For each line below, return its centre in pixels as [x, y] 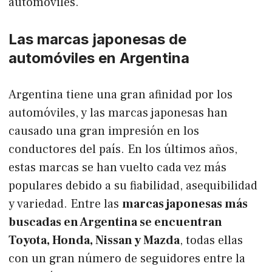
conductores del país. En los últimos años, [123, 149]
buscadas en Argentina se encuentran [115, 222]
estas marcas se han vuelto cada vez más [117, 167]
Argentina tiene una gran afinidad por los [121, 94]
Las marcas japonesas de [97, 39]
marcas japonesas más [185, 204]
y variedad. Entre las [65, 204]
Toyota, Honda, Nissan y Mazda [94, 240]
